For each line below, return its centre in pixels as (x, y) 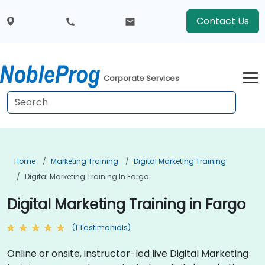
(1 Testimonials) (101, 227)
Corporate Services (142, 79)
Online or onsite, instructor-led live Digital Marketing (128, 253)
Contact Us (222, 21)
